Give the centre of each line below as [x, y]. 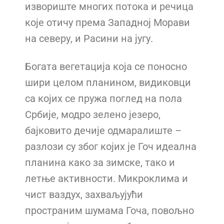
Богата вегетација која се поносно [106, 66]
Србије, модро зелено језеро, [93, 114]
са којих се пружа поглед [85, 98]
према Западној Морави [133, 22]
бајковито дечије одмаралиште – [103, 130]
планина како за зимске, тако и [100, 162]
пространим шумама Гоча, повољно [109, 210]
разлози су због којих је [81, 146]
